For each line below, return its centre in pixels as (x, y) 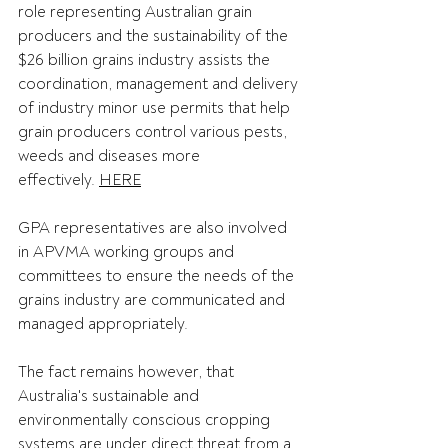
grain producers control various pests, (154, 132)
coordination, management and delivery (160, 84)
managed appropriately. (105, 324)
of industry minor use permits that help (156, 108)
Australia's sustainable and (110, 396)
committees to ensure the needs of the (158, 276)
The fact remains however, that (128, 372)
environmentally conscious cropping (146, 420)
